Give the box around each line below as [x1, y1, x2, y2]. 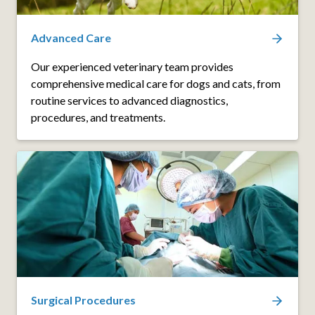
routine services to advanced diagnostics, [31, 94, 228, 108]
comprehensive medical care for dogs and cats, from [31, 77, 281, 91]
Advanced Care [31, 31, 111, 45]
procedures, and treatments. [31, 110, 165, 124]
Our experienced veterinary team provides [31, 60, 233, 74]
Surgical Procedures [31, 293, 136, 307]
